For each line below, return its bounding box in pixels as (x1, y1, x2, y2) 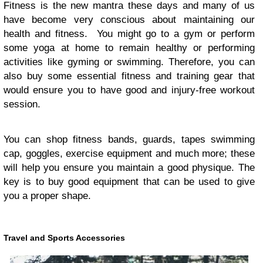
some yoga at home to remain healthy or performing (4, 42, 255, 53)
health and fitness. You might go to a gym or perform (4, 28, 255, 39)
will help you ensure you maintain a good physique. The (4, 161, 255, 173)
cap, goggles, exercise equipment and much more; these (4, 147, 255, 159)
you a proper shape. (4, 190, 91, 201)
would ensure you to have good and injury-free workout (4, 84, 255, 96)
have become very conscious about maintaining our (4, 14, 255, 25)
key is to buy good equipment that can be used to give (4, 176, 255, 187)
